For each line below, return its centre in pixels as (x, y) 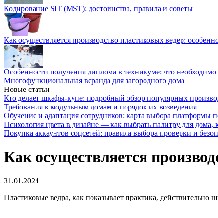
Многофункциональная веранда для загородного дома (94, 81)
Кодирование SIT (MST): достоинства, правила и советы (98, 9)
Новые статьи (27, 89)
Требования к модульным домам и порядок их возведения (100, 107)
